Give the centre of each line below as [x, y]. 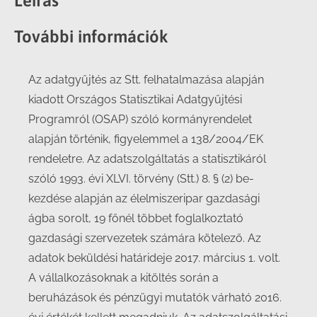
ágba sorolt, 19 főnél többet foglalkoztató [136, 218]
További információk [91, 36]
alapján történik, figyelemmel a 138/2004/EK [146, 139]
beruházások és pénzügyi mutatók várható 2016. [155, 298]
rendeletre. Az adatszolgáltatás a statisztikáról [147, 159]
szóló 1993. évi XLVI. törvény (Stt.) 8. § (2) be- [141, 179]
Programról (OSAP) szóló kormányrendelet [140, 119]
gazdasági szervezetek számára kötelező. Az [145, 238]
